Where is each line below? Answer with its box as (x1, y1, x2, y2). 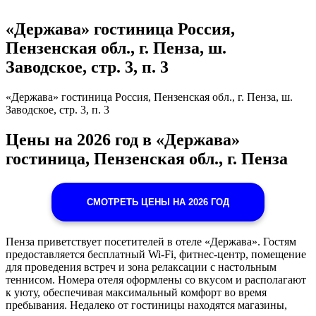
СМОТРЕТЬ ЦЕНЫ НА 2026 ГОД (87, 196, 229, 207)
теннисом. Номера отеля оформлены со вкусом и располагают (6, 273, 306, 286)
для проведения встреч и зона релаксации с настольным (6, 260, 276, 273)
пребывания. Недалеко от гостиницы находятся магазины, (6, 298, 287, 311)
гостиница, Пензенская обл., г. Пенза (6, 149, 288, 168)
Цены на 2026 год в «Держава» (6, 130, 240, 149)
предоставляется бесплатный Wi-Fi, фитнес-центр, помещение (6, 248, 306, 260)
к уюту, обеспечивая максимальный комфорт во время (6, 286, 267, 298)
